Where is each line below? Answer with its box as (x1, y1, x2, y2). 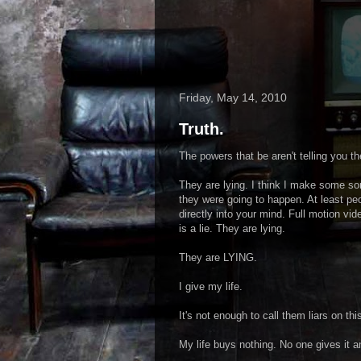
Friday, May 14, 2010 (179, 91, 287, 104)
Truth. (179, 120, 224, 138)
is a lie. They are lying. (179, 222, 285, 234)
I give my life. (179, 280, 243, 293)
